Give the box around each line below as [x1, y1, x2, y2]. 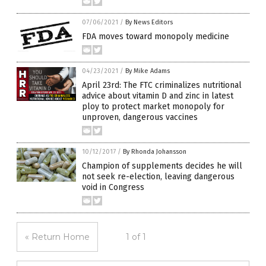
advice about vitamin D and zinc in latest [82, 91, 233, 102]
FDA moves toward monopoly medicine [82, 31, 229, 42]
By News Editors [125, 18, 173, 27]
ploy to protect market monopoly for [82, 102, 224, 112]
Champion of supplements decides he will [82, 161, 242, 172]
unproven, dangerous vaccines [82, 112, 198, 123]
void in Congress [82, 182, 144, 193]
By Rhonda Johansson [123, 148, 186, 156]
